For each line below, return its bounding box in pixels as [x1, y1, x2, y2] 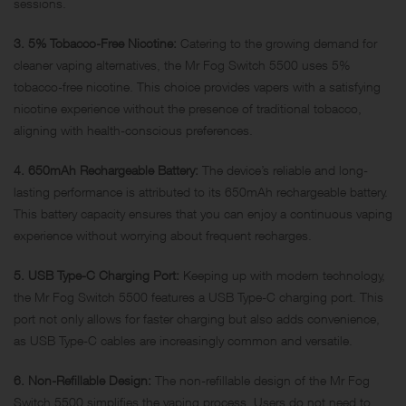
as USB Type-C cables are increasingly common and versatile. [14, 332, 353, 348]
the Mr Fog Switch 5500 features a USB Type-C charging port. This [14, 288, 383, 304]
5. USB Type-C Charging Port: [14, 266, 179, 283]
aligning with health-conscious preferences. [14, 121, 253, 138]
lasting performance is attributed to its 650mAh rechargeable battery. [14, 183, 388, 199]
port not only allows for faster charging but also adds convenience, [14, 310, 380, 326]
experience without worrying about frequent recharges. [14, 227, 312, 243]
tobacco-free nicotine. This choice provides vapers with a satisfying [14, 78, 381, 94]
